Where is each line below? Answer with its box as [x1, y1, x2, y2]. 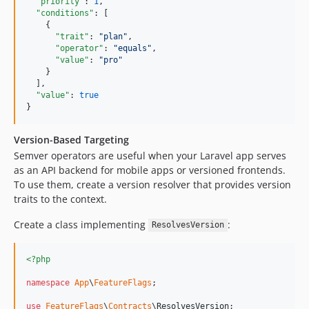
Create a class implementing [14, 217, 148, 231]
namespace [26, 277, 70, 288]
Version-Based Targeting [14, 132, 129, 146]
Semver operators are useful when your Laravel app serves [14, 148, 286, 162]
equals [118, 43, 147, 53]
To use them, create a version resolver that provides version [14, 177, 291, 191]
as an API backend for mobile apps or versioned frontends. [14, 163, 286, 177]
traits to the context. [14, 192, 107, 206]
